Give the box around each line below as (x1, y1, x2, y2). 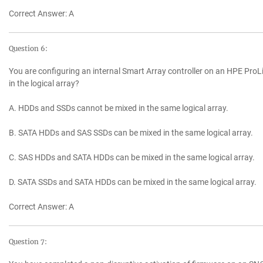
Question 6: (9, 45, 48, 53)
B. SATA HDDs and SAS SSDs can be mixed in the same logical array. (9, 128, 253, 138)
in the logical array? (9, 79, 79, 89)
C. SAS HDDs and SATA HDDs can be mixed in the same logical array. (9, 153, 255, 163)
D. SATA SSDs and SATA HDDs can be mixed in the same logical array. (9, 177, 257, 187)
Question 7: (9, 238, 47, 247)
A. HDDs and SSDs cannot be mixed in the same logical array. (9, 103, 228, 113)
